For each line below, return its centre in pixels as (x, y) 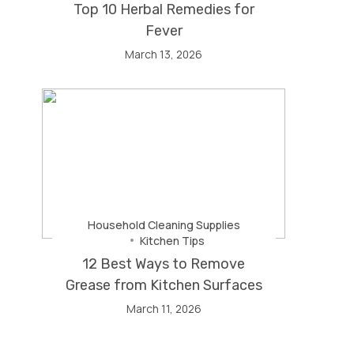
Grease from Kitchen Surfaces (164, 285)
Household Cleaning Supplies (164, 225)
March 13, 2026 (164, 54)
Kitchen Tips (172, 241)
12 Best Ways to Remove (164, 264)
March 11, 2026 (164, 309)
